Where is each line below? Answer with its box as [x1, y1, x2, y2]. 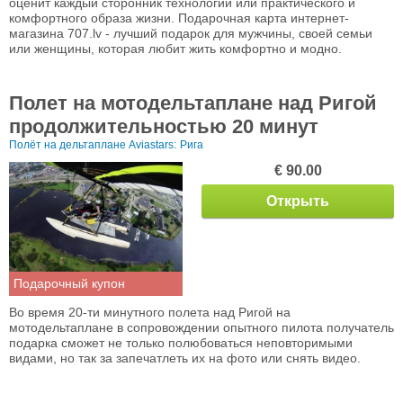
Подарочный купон [13, 275, 125, 291]
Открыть [266, 193, 329, 209]
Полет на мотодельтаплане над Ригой [9, 91, 377, 114]
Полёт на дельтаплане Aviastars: [9, 138, 176, 151]
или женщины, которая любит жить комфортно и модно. [9, 40, 342, 56]
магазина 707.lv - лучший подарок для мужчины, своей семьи [9, 25, 372, 40]
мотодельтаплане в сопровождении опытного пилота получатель [9, 319, 394, 335]
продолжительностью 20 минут [9, 114, 318, 138]
